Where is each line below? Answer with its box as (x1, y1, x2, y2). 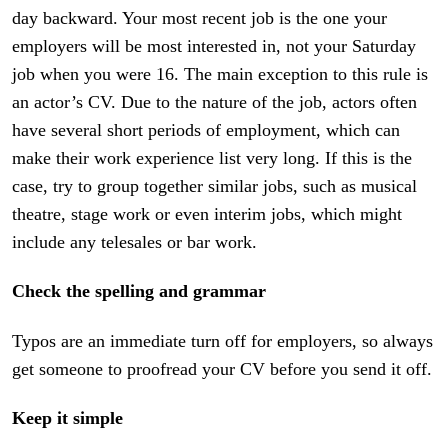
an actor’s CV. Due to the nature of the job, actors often (12, 91, 418, 112)
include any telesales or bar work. (12, 231, 258, 252)
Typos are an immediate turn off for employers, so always (12, 330, 434, 351)
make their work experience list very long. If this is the (12, 147, 413, 168)
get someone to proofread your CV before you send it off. (12, 358, 433, 379)
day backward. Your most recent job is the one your (12, 7, 388, 28)
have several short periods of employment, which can (12, 119, 401, 140)
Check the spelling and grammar (12, 281, 267, 302)
